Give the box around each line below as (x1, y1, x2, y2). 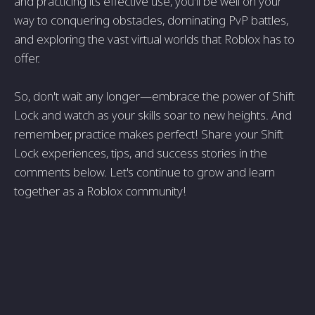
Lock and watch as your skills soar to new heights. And (14, 107, 292, 124)
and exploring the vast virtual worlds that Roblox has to (14, 31, 295, 48)
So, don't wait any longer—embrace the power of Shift (14, 88, 295, 105)
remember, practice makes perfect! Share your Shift (14, 126, 283, 143)
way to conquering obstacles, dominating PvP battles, (14, 12, 288, 29)
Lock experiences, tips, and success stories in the (14, 145, 267, 162)
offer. (14, 50, 40, 67)
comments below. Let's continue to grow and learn (14, 164, 275, 181)
